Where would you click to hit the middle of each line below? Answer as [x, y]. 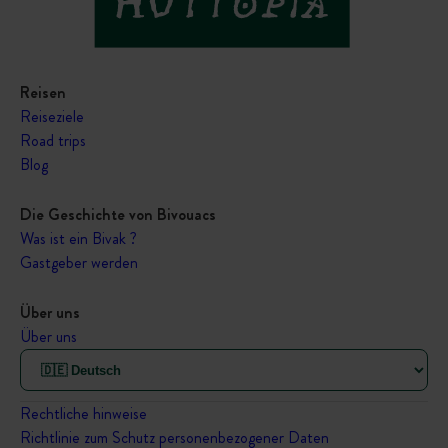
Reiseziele [52, 117]
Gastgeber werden [79, 263]
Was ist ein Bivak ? [78, 239]
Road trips [53, 141]
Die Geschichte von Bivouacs [118, 215]
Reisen [43, 93]
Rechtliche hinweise [83, 414]
